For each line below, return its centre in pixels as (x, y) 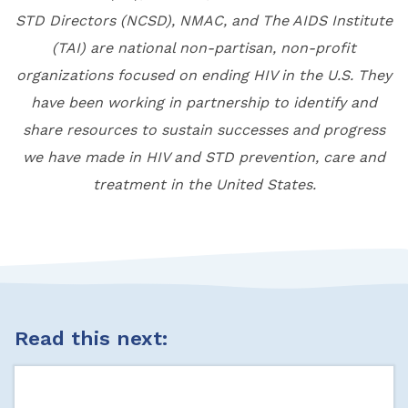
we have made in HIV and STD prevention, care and (204, 158)
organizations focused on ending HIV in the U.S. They (204, 76)
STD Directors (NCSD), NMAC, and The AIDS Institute (204, 21)
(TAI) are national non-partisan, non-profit (204, 48)
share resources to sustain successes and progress (204, 130)
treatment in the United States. (204, 185)
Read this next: (91, 339)
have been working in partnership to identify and (204, 103)
